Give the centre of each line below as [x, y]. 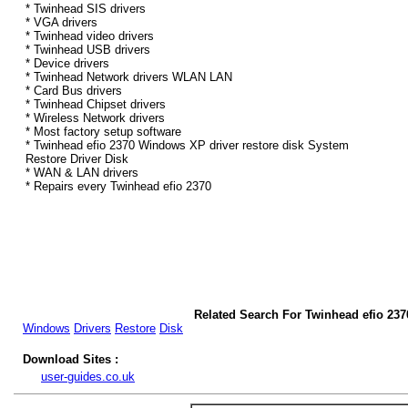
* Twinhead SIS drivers [86, 9]
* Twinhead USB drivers [88, 50]
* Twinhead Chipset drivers [96, 105]
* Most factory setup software [103, 132]
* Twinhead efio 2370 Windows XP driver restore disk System [187, 146]
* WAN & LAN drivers [82, 173]
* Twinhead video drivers [90, 36]
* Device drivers [67, 64]
